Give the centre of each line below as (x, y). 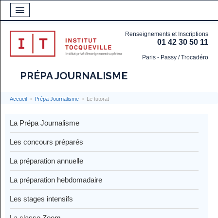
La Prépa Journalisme (45, 123)
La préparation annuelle (46, 161)
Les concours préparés (46, 142)
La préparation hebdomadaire (56, 180)
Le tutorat (98, 99)
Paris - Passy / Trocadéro (175, 57)
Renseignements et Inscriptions (167, 34)
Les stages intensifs (41, 199)
